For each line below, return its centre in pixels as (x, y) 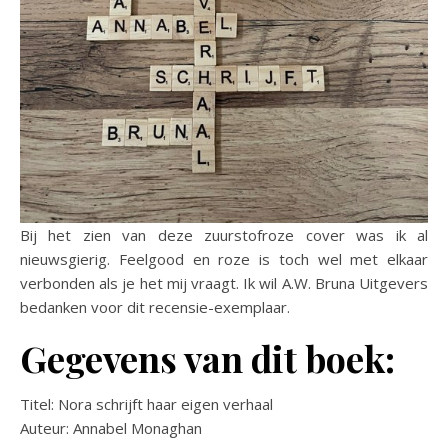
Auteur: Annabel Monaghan (111, 428)
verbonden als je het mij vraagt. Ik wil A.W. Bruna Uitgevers (224, 283)
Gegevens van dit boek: (207, 358)
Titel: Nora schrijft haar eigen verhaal (146, 404)
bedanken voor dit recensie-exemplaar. (155, 307)
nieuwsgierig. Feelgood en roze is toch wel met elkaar (224, 259)
